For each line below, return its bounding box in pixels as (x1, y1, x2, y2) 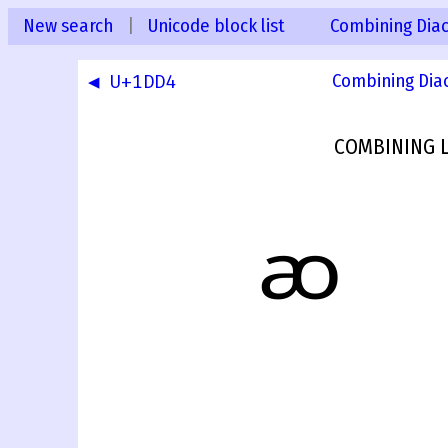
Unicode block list (148, 15, 285, 37)
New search (23, 15, 113, 37)
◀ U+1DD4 (88, 70, 176, 95)
